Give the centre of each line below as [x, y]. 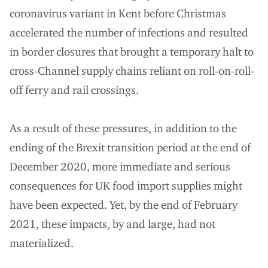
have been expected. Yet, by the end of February [124, 205]
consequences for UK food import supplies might [126, 186]
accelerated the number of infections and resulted [129, 33]
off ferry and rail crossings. [74, 90]
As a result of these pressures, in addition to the [123, 129]
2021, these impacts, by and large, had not [112, 224]
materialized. [42, 243]
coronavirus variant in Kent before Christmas [118, 14]
